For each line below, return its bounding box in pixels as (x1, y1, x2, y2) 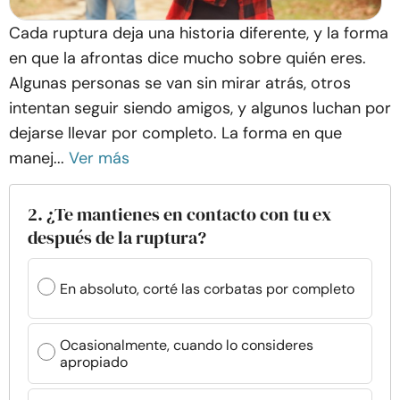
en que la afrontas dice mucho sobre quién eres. (9, 47, 366, 69)
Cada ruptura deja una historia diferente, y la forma (9, 22, 388, 44)
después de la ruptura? (28, 225, 206, 250)
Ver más (69, 147, 129, 169)
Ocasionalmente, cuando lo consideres (60, 336, 313, 354)
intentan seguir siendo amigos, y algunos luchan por (9, 97, 391, 119)
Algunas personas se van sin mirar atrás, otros (9, 72, 351, 94)
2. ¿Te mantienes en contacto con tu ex (28, 202, 331, 227)
